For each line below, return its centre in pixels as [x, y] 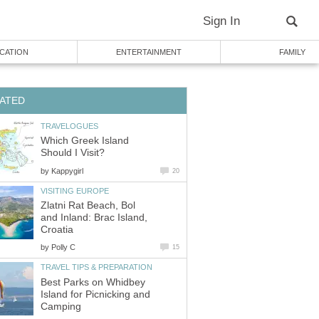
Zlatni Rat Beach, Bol [88, 206]
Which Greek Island [85, 141]
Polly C [63, 247]
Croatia [57, 230]
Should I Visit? [73, 153]
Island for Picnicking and [95, 294]
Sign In [221, 21]
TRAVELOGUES [69, 126]
